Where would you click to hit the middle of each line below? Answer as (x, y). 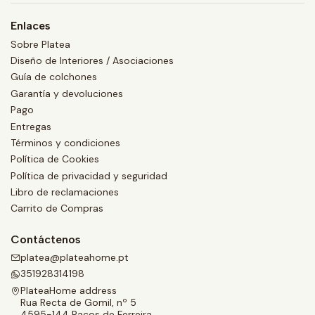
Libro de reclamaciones (65, 192)
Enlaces (31, 26)
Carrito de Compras (57, 208)
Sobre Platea (40, 44)
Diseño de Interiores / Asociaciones (92, 61)
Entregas (31, 126)
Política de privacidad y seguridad (89, 175)
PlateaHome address (69, 290)
